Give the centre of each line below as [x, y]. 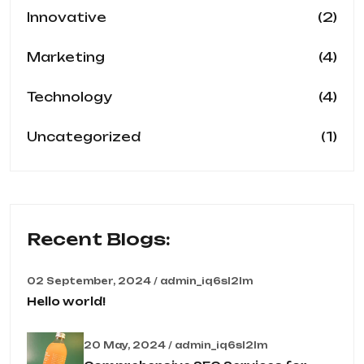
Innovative [67, 17]
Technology [69, 97]
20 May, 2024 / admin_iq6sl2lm [175, 345]
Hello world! [66, 302]
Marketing [66, 57]
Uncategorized [84, 136]
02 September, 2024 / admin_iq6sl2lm [140, 282]
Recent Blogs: [99, 239]
